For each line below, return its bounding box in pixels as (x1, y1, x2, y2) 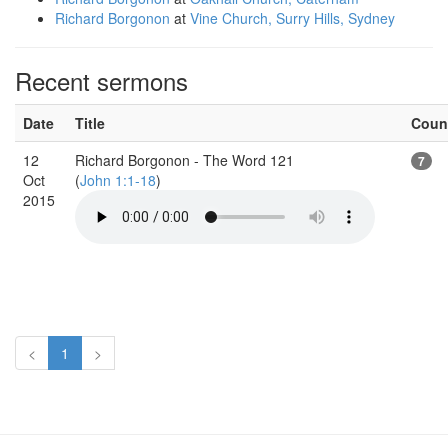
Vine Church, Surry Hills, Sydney (190, 7, 395, 28)
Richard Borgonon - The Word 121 (75, 149, 294, 170)
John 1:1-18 (80, 169, 156, 190)
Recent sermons (15, 62, 188, 98)
